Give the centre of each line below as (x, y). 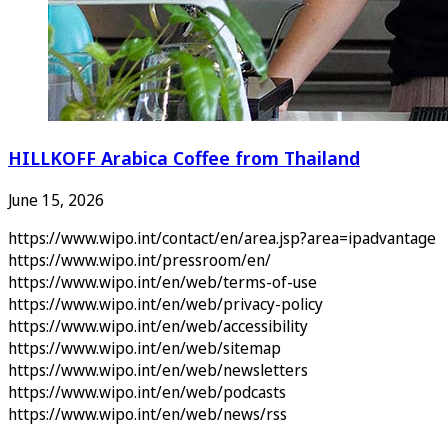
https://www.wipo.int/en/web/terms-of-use (162, 281)
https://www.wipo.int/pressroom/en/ (139, 259)
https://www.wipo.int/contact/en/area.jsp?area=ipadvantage (222, 237)
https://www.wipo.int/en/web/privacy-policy (165, 303)
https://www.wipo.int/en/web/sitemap (144, 347)
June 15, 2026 (56, 199)
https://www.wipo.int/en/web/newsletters (158, 369)
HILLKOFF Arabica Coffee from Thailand (184, 158)
